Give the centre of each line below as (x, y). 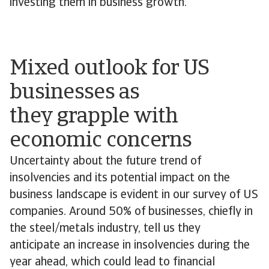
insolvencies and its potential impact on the (120, 178)
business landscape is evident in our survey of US (134, 195)
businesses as (75, 93)
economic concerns (101, 141)
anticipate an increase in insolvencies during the (130, 245)
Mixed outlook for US (110, 69)
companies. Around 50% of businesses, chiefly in (131, 212)
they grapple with (94, 117)
